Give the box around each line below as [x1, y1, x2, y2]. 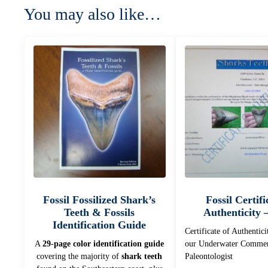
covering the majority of [36, 251, 122, 261]
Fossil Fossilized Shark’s [43, 193, 156, 206]
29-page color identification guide [42, 239, 165, 248]
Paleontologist [184, 251, 233, 261]
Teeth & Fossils [64, 206, 135, 218]
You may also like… [24, 5, 161, 24]
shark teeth [121, 251, 163, 261]
